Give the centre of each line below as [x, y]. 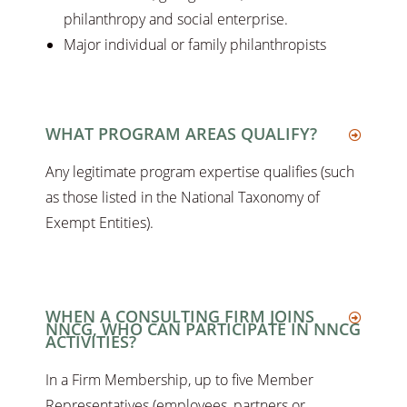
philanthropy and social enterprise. [176, 20]
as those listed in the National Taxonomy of [183, 198]
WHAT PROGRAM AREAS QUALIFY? [181, 134]
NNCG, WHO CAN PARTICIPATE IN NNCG [203, 329]
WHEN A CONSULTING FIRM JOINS [180, 317]
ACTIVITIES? [91, 342]
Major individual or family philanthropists [195, 45]
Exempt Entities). [99, 223]
